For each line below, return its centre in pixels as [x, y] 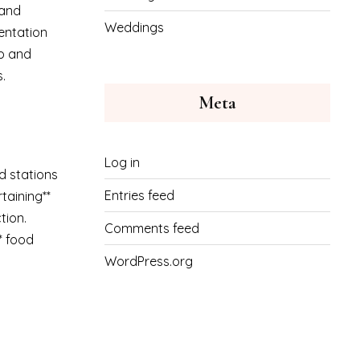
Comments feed [151, 228]
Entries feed [139, 195]
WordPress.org [148, 261]
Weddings [134, 27]
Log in [122, 162]
